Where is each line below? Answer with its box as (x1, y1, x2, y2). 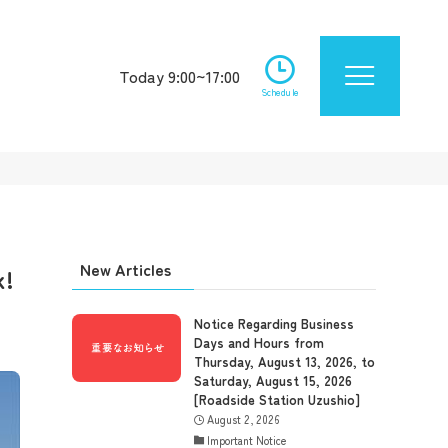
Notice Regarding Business (193, 314, 354, 333)
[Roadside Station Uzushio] (193, 390, 360, 409)
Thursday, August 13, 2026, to (193, 352, 375, 371)
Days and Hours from (193, 333, 324, 352)
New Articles (80, 257, 171, 281)
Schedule (261, 84, 299, 99)
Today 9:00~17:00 (119, 64, 240, 88)
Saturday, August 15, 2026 (193, 371, 352, 390)
